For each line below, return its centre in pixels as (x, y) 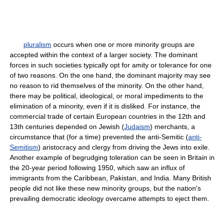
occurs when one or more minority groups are (123, 44)
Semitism (24, 147)
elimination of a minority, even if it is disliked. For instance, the (105, 106)
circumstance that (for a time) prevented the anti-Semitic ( (99, 137)
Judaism (137, 127)
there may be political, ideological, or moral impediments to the (107, 96)
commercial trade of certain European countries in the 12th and (108, 116)
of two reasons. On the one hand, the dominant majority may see (110, 75)
